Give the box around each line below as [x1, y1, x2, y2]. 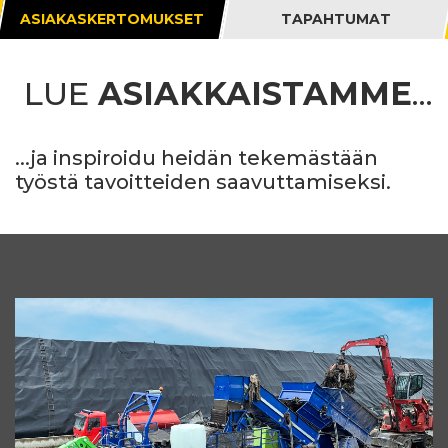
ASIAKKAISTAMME [98, 74, 412, 113]
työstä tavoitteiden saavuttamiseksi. [15, 170, 391, 194]
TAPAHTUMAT [281, 10, 391, 28]
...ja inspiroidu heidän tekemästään [15, 146, 378, 170]
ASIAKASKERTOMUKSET [20, 10, 204, 28]
